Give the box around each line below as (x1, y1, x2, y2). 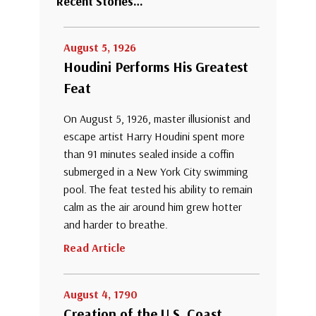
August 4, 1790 (63, 287, 138, 302)
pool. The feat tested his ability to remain (63, 182, 253, 197)
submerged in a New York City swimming (63, 164, 248, 179)
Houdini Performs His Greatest (63, 58, 248, 76)
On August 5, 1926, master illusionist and (63, 111, 250, 126)
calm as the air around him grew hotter (63, 200, 242, 214)
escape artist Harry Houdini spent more (63, 129, 245, 144)
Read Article (63, 241, 126, 255)
